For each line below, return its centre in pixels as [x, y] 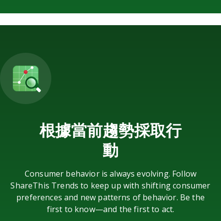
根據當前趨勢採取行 [110, 130]
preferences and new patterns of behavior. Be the [110, 197]
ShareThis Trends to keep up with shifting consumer [110, 185]
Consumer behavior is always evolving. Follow [110, 173]
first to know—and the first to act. [110, 209]
